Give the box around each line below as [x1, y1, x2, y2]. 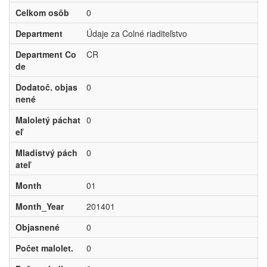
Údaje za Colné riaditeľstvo [86, 27, 187, 39]
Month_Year [15, 200, 64, 212]
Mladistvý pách [15, 147, 77, 159]
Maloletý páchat [15, 114, 80, 126]
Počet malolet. [15, 242, 73, 254]
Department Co [15, 48, 76, 60]
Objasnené [15, 221, 60, 233]
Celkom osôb [15, 7, 69, 18]
